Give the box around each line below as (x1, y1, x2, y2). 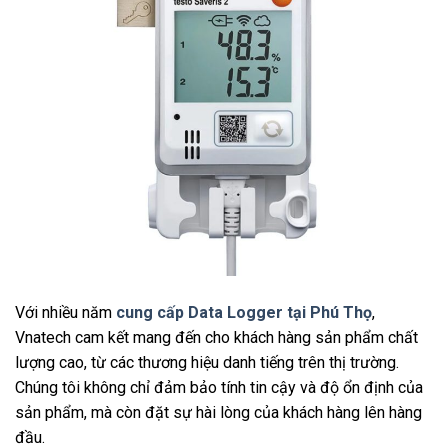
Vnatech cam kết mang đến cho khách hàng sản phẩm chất (15, 327, 418, 347)
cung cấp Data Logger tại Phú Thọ (116, 302, 372, 322)
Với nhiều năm (15, 302, 116, 322)
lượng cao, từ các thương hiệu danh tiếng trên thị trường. (15, 352, 399, 372)
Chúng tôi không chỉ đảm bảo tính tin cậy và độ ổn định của (15, 377, 423, 397)
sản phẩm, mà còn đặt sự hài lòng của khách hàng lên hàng (15, 402, 422, 422)
